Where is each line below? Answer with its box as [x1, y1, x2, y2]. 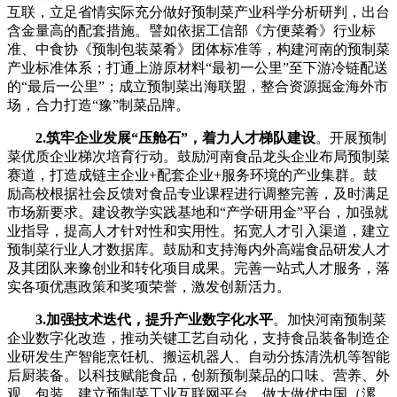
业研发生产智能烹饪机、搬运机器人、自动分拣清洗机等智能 [7, 349, 390, 365]
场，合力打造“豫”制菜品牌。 [7, 97, 190, 113]
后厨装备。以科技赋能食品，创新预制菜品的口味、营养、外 [7, 368, 390, 384]
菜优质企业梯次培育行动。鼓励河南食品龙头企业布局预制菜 [7, 149, 390, 165]
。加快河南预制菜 [273, 312, 386, 328]
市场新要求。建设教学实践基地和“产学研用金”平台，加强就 [7, 205, 388, 221]
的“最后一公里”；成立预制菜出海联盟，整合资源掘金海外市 [7, 79, 388, 95]
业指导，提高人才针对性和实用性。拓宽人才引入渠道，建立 [7, 223, 390, 239]
